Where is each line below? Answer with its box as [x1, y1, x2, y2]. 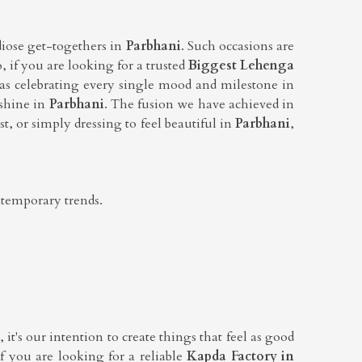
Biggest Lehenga [187, 56, 295, 74]
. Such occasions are [180, 36, 295, 55]
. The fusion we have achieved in [103, 95, 294, 113]
